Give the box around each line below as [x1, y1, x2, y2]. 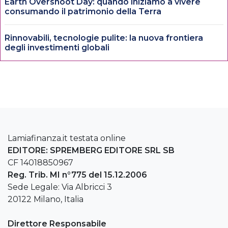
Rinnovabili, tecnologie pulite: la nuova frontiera [5, 33, 203, 43]
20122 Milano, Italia [8, 194, 83, 204]
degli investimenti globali [5, 42, 109, 52]
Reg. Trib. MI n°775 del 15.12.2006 [8, 169, 147, 180]
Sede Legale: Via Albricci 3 [8, 182, 112, 192]
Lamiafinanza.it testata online [8, 133, 126, 143]
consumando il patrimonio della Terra [5, 6, 161, 16]
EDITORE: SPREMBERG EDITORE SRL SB [8, 145, 175, 155]
